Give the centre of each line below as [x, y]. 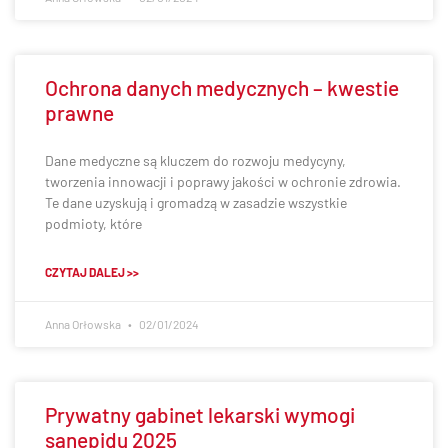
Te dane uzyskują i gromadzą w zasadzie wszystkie [196, 202]
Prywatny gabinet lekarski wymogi [200, 414]
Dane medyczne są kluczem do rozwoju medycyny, [195, 160]
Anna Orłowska [84, 324]
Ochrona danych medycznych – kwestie [222, 87]
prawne [79, 112]
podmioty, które [93, 223]
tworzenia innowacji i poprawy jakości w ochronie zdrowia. [223, 181]
